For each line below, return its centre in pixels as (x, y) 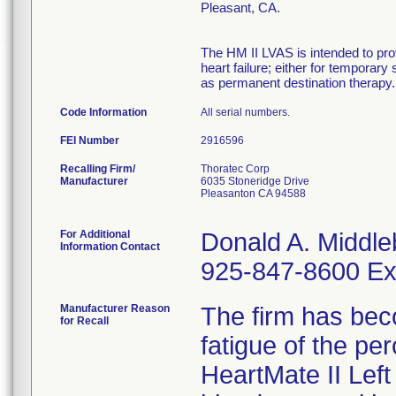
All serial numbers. (245, 112)
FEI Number (90, 141)
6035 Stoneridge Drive (255, 181)
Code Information (103, 112)
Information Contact (110, 247)
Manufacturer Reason (115, 308)
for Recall (84, 321)
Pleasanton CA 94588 (253, 194)
